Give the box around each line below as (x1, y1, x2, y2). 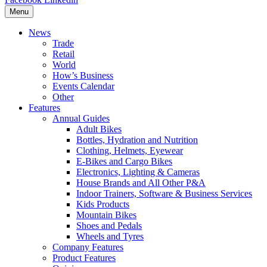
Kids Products (76, 199, 129, 209)
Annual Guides (52, 113, 110, 123)
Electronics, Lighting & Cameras (76, 167, 200, 177)
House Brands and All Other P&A (76, 178, 206, 188)
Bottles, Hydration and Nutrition (76, 135, 198, 145)
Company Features (52, 242, 123, 252)
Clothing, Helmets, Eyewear (76, 145, 183, 156)
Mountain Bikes (76, 210, 136, 220)
